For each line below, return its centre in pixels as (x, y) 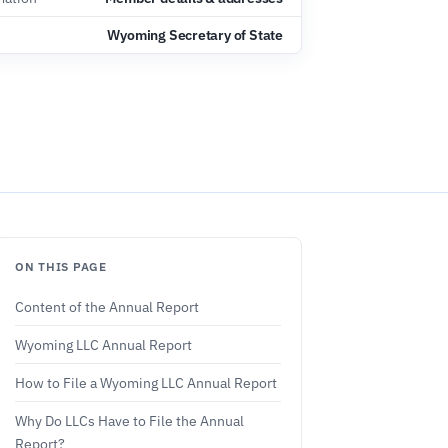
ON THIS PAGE (61, 266)
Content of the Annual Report (107, 306)
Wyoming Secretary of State (195, 34)
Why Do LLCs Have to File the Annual (129, 420)
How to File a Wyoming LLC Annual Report (146, 382)
